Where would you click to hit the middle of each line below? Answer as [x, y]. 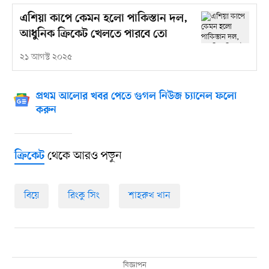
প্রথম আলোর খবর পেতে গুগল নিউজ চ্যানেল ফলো [136, 97]
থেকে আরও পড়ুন [83, 156]
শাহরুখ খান [149, 196]
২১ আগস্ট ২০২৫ [46, 58]
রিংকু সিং [83, 196]
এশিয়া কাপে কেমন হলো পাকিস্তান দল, [104, 19]
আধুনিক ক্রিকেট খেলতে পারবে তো [93, 35]
